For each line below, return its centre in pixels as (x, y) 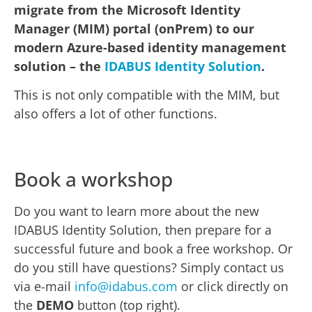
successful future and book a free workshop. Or (153, 248)
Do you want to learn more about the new (136, 211)
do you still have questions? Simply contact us (149, 267)
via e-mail (44, 286)
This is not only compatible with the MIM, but (147, 95)
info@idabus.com (126, 286)
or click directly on (233, 286)
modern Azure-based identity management (150, 47)
